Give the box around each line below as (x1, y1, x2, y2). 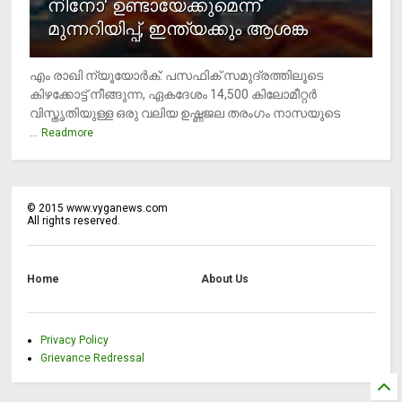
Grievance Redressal (40, 352, 145, 365)
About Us (200, 273, 249, 286)
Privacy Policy (40, 334, 109, 347)
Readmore (41, 127, 94, 140)
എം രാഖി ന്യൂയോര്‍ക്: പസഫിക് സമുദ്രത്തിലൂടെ (30, 68, 324, 83)
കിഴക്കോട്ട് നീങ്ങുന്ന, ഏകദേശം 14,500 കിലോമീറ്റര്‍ (30, 87, 318, 102)
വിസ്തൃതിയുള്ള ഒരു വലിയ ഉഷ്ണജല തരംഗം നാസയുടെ (30, 106, 341, 121)
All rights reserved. (27, 214, 121, 228)
